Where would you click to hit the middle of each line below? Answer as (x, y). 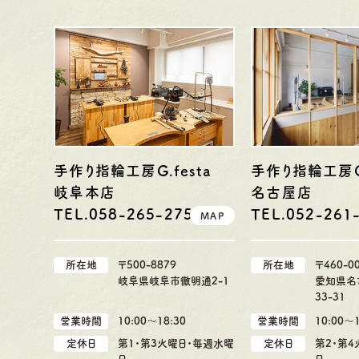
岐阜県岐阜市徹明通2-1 (174, 281)
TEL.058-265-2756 (129, 214)
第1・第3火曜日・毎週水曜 (176, 344)
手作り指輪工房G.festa (133, 171)
